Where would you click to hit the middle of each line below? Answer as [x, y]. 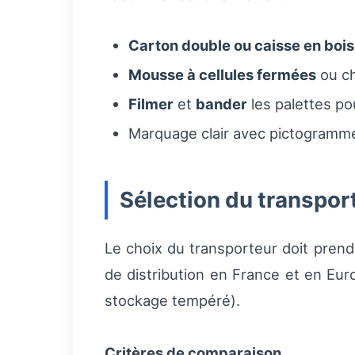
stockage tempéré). [172, 301]
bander [221, 104]
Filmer [151, 104]
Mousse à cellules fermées [222, 75]
